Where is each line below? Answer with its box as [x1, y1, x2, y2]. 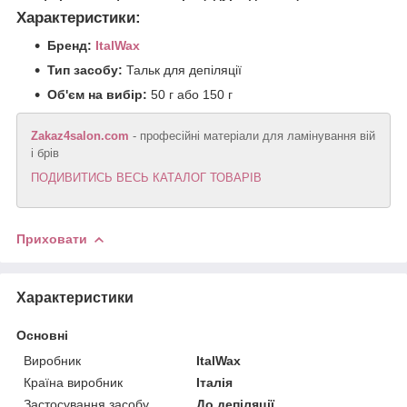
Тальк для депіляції [123, 62, 242, 77]
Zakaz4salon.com [31, 128, 129, 143]
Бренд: [47, 37, 95, 53]
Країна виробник [24, 374, 123, 390]
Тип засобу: [47, 62, 123, 77]
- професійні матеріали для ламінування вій [129, 128, 375, 143]
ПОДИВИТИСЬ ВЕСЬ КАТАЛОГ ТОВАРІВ [31, 170, 262, 184]
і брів [31, 145, 59, 160]
